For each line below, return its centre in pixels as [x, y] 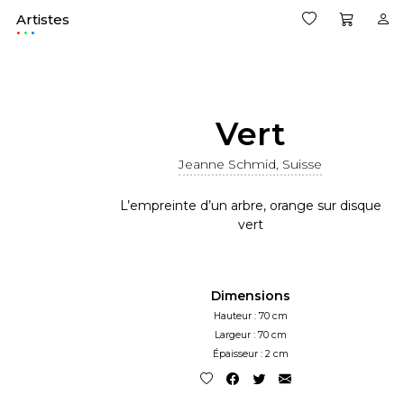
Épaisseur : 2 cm [250, 354]
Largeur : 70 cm [250, 335]
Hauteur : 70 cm [250, 316]
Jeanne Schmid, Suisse [251, 164]
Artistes [43, 20]
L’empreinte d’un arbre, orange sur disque [250, 206]
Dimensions [250, 296]
